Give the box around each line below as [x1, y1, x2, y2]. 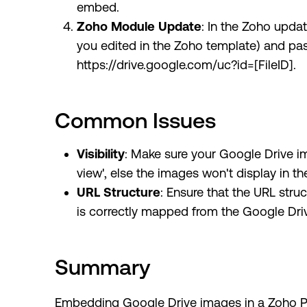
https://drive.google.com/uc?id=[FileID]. [77, 58, 296, 73]
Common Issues [55, 108, 216, 134]
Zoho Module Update [77, 19, 201, 34]
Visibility [77, 147, 125, 162]
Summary [55, 254, 151, 280]
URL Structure [77, 185, 160, 200]
